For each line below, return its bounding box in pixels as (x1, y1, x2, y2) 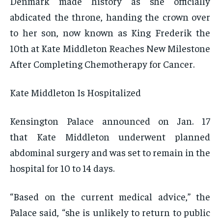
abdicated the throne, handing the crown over (10, 10, 210, 23)
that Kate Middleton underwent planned (10, 130, 210, 143)
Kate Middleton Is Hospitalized (10, 86, 141, 99)
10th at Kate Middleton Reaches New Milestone (10, 42, 210, 55)
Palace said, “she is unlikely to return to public (10, 206, 210, 219)
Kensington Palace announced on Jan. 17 (10, 114, 210, 127)
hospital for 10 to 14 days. (10, 162, 114, 174)
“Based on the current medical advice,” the (10, 190, 210, 203)
